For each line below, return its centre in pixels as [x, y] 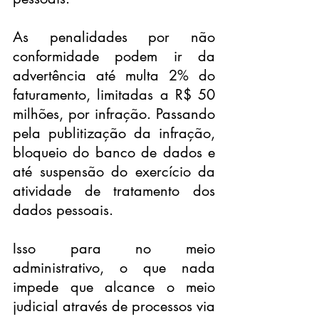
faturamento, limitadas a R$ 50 [114, 95]
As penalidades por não [114, 37]
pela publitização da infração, [114, 133]
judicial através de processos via [114, 306]
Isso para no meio [114, 249]
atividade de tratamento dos [114, 191]
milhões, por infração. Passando [114, 114]
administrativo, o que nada [114, 268]
